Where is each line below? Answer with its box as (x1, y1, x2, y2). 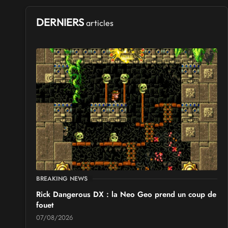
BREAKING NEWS (36, 174, 88, 184)
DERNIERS (36, 16, 86, 29)
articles (86, 18, 113, 28)
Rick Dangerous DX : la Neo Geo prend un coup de (36, 189, 216, 201)
